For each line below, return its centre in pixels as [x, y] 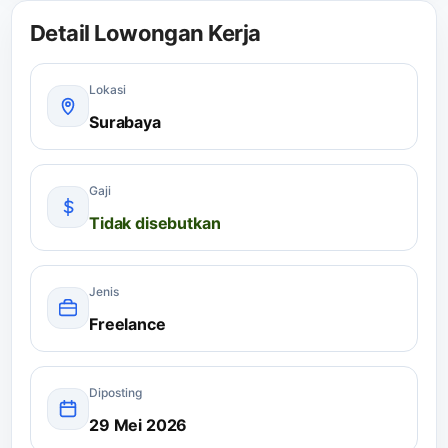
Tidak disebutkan [155, 222]
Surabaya [125, 121]
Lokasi [107, 89]
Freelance [127, 323]
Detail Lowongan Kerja [145, 32]
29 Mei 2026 [138, 424]
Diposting [115, 392]
